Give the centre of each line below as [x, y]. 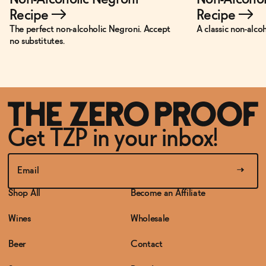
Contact [147, 244]
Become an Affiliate [168, 193]
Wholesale [150, 218]
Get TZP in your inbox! [113, 139]
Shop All [24, 193]
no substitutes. [37, 42]
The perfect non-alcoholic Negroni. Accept [90, 30]
